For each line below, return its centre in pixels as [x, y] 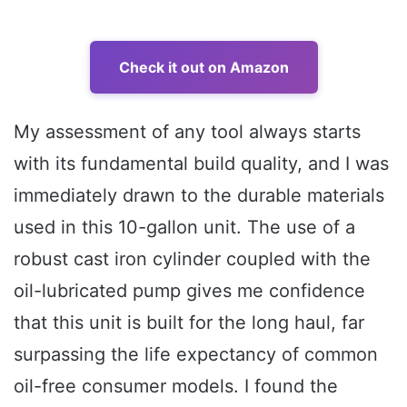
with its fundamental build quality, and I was [201, 163]
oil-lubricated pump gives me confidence [189, 290]
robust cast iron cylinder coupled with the [192, 258]
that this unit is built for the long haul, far [189, 322]
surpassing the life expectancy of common [196, 354]
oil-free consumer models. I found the [176, 386]
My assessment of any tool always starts [187, 131]
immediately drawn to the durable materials [199, 195]
